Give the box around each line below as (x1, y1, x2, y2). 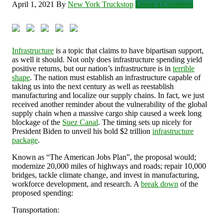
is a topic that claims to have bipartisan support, (54, 46, 204, 55)
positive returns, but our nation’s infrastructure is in (12, 64, 173, 73)
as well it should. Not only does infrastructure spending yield (12, 55, 202, 64)
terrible (173, 64, 195, 73)
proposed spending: (12, 189, 73, 198)
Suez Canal (62, 118, 98, 127)
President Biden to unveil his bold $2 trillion (12, 127, 152, 136)
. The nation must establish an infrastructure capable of (30, 73, 201, 82)
